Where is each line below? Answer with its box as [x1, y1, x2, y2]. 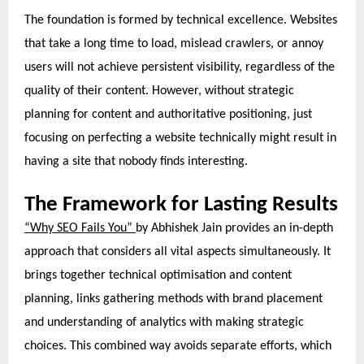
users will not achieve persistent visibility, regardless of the [24, 61, 335, 75]
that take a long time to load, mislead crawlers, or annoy [24, 37, 323, 51]
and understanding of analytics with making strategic [24, 316, 304, 330]
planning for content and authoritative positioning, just [24, 108, 312, 122]
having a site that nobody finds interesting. [24, 155, 248, 169]
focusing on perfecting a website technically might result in [24, 132, 336, 145]
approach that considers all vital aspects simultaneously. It [24, 245, 331, 259]
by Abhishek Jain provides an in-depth [136, 222, 333, 236]
